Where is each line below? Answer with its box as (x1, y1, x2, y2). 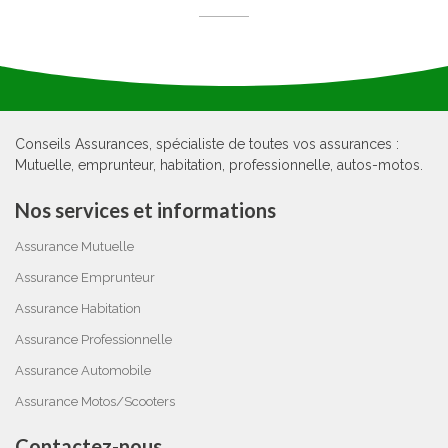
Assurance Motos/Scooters (15, 394, 175, 409)
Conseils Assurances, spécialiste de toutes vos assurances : (15, 136, 399, 152)
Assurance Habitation (15, 301, 141, 316)
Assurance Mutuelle (15, 239, 134, 254)
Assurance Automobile (15, 363, 151, 378)
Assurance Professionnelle (15, 332, 172, 347)
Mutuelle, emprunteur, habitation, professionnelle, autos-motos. (15, 157, 423, 173)
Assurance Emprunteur (15, 270, 155, 285)
